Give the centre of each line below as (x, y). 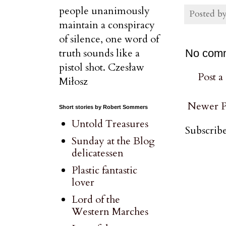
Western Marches (110, 212)
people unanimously (104, 11)
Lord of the (96, 200)
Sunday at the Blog (113, 141)
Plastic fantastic (104, 170)
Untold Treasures (110, 124)
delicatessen (98, 153)
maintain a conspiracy (107, 25)
